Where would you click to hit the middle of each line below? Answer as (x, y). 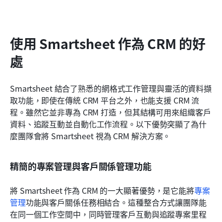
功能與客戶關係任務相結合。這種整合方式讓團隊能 (116, 202)
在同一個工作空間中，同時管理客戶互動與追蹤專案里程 (108, 214)
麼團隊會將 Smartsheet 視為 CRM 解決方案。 (90, 136)
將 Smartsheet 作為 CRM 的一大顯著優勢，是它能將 (102, 191)
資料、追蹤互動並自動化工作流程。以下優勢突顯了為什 (108, 124)
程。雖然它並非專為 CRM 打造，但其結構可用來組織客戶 (111, 112)
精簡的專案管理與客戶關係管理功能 (81, 166)
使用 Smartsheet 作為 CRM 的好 (108, 44)
